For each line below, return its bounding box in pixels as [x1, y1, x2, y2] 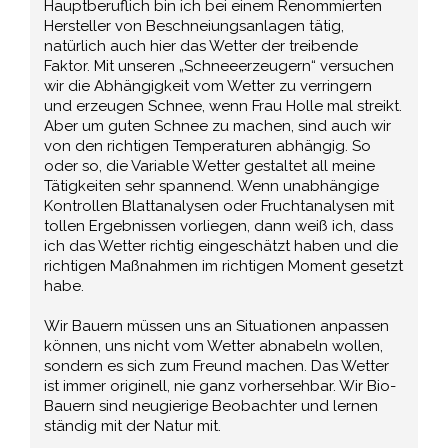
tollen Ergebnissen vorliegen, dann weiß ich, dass [44, 216, 394, 235]
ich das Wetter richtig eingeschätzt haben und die [44, 236, 399, 255]
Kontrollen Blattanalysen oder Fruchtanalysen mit [44, 196, 395, 215]
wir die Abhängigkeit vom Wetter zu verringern [44, 76, 373, 95]
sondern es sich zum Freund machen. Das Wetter [44, 356, 390, 375]
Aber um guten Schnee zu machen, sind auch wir [44, 116, 392, 135]
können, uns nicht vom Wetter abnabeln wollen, [44, 336, 384, 355]
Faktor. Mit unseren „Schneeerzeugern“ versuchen [44, 56, 395, 75]
